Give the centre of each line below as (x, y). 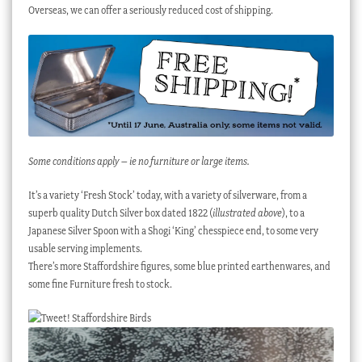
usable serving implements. (85, 249)
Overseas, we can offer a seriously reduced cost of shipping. (150, 10)
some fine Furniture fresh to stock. (100, 284)
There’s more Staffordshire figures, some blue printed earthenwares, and (179, 267)
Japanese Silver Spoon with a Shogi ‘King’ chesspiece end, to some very (173, 231)
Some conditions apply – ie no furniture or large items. (139, 162)
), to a (293, 213)
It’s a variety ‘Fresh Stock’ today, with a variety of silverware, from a (167, 196)
